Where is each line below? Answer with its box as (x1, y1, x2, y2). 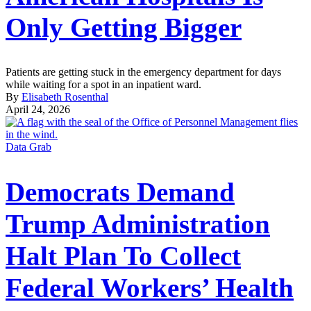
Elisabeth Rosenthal (22, 91, 108, 103)
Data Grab (6, 141, 51, 153)
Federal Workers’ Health (6, 272, 294, 303)
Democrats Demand (6, 176, 235, 207)
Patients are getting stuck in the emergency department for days (6, 66, 281, 78)
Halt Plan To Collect (6, 240, 241, 271)
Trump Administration (6, 208, 270, 239)
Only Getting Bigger (6, 12, 242, 43)
